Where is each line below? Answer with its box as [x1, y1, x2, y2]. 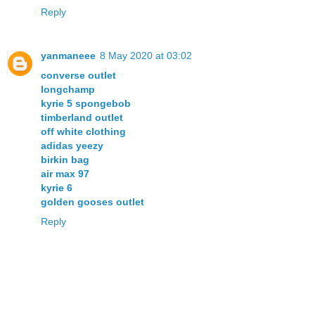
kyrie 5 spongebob [41, 97, 131, 109]
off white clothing [41, 125, 126, 137]
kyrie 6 [41, 181, 72, 193]
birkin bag [41, 153, 89, 165]
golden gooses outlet [41, 195, 144, 207]
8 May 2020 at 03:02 [100, 49, 192, 61]
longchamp [41, 83, 95, 95]
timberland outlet [41, 111, 123, 123]
